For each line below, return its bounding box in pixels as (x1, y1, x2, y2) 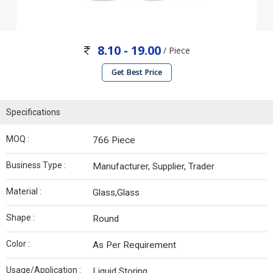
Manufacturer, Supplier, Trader (93, 161, 214, 172)
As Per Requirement (93, 239, 176, 251)
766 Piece (93, 135, 135, 146)
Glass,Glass (93, 187, 140, 199)
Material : (6, 186, 41, 197)
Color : (6, 239, 30, 249)
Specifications (6, 107, 60, 118)
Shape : (6, 213, 35, 223)
